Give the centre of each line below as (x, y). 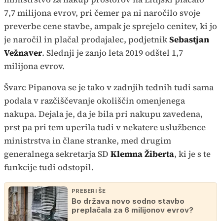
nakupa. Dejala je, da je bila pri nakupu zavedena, (103, 114)
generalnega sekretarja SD (57, 154)
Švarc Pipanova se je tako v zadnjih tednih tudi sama (109, 87)
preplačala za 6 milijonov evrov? (132, 210)
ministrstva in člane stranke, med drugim (88, 140)
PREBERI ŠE (89, 191)
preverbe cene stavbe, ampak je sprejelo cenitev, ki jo (110, 26)
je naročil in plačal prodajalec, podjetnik (87, 39)
